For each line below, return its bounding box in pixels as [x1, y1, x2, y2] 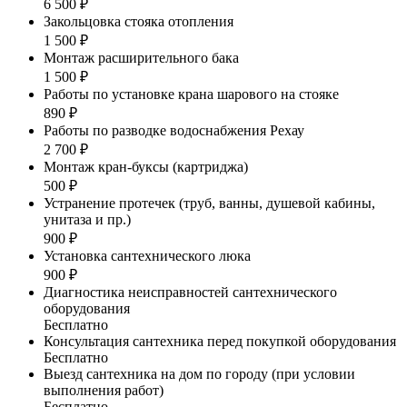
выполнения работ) [44, 382, 164, 398]
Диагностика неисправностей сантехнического [44, 283, 337, 300]
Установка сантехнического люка [44, 247, 251, 263]
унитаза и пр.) [44, 211, 131, 227]
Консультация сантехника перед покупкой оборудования [44, 333, 396, 349]
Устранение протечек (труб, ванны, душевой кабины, [44, 194, 375, 211]
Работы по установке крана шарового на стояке [44, 85, 339, 102]
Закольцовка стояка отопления [44, 13, 233, 29]
